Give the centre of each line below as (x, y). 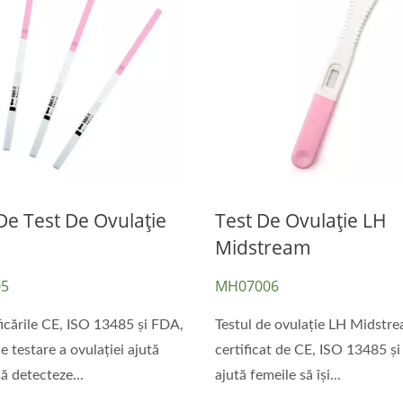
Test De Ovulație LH (300, 220)
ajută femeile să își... (278, 375)
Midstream (263, 247)
